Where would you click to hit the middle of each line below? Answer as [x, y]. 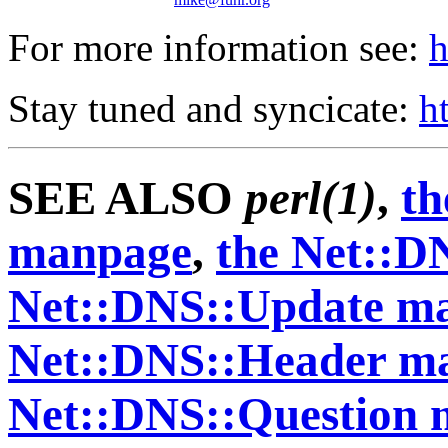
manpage [100, 251]
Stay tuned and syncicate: [213, 109]
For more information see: [218, 48]
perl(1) [311, 197]
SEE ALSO [126, 197]
